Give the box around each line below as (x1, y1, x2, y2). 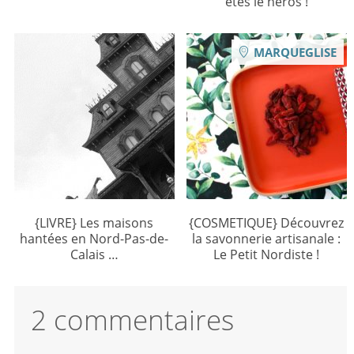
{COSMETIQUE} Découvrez (189, 213, 345, 232)
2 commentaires (30, 301, 234, 339)
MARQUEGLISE (254, 43, 337, 60)
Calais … (70, 245, 119, 263)
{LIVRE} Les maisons (35, 213, 154, 232)
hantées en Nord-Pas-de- (20, 229, 169, 247)
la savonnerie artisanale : (192, 229, 341, 247)
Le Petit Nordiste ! (213, 245, 320, 263)
